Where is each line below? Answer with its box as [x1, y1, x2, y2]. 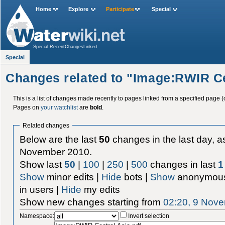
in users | [20, 184, 62, 195]
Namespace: [20, 212, 55, 219]
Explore [68, 6, 89, 13]
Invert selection [128, 212, 170, 219]
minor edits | [44, 171, 102, 182]
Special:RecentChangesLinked [33, 44, 97, 49]
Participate [105, 6, 134, 13]
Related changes [23, 122, 69, 129]
